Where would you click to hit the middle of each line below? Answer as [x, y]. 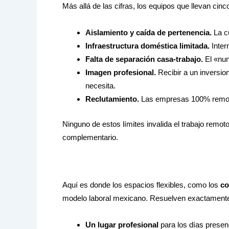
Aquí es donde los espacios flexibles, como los [141, 185]
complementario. [90, 137]
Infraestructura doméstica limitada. [147, 46]
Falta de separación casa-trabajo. [144, 59]
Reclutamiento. [112, 99]
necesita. [100, 86]
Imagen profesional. [121, 73]
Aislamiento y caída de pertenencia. [148, 33]
